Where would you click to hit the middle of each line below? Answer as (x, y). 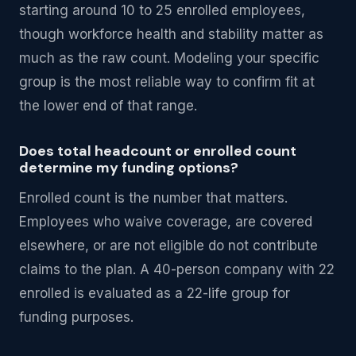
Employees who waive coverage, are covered (166, 222)
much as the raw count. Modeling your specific (169, 58)
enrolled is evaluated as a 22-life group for (155, 293)
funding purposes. (76, 317)
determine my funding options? (129, 168)
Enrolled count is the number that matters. (153, 198)
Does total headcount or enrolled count (158, 151)
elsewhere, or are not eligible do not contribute (168, 246)
